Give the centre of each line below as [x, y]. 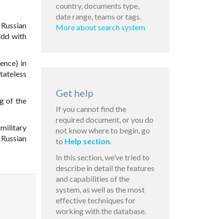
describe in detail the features [105, 168]
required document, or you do [104, 120]
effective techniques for [95, 200]
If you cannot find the [91, 109]
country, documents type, [97, 6]
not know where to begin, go [103, 131]
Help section [87, 141]
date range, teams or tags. [98, 17]
